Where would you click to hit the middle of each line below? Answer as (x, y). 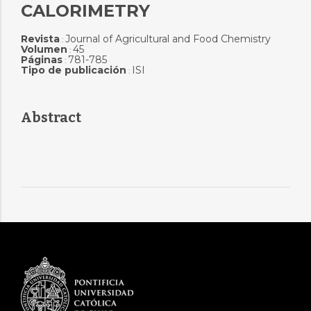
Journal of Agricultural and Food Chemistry (168, 39)
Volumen (44, 49)
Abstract (51, 117)
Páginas (41, 60)
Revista (40, 39)
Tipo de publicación (73, 70)
